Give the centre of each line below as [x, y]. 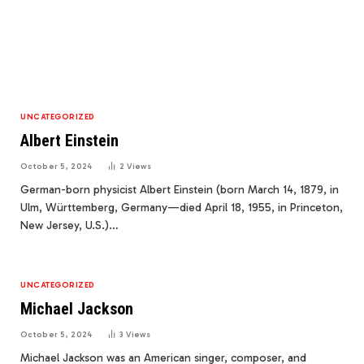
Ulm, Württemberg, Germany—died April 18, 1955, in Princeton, [182, 208]
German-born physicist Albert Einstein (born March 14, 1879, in [180, 190]
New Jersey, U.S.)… [69, 226]
